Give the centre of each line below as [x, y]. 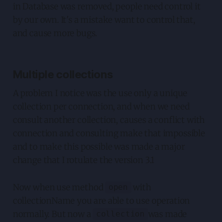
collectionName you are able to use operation [101, 200]
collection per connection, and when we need [101, 106]
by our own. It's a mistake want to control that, [104, 20]
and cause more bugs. [55, 33]
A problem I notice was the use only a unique [100, 93]
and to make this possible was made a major [99, 146]
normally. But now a [53, 214]
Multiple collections [63, 74]
